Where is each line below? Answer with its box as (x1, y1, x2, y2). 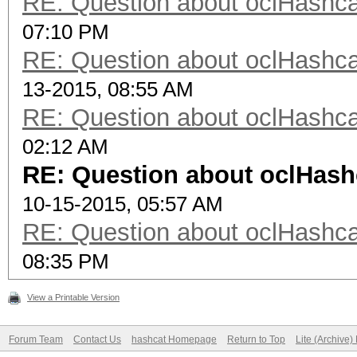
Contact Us (73, 334, 121, 345)
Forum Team (9, 334, 63, 345)
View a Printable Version (27, 292, 120, 302)
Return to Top (227, 334, 285, 345)
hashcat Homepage (131, 334, 217, 345)
